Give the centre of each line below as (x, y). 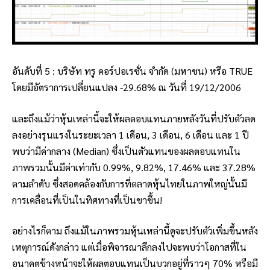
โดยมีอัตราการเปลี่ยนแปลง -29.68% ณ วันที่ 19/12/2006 (127, 87)
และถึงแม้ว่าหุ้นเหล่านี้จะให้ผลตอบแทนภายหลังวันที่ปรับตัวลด (134, 118)
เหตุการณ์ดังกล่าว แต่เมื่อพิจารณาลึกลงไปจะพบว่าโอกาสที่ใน (129, 247)
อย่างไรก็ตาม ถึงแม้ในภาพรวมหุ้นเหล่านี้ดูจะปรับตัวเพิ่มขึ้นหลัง (135, 231)
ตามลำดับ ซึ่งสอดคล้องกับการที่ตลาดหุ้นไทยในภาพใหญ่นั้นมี (130, 183)
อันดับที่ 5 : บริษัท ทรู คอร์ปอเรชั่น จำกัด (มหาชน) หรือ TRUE (132, 71)
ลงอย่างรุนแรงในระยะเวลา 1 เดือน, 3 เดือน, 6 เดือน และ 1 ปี (130, 134)
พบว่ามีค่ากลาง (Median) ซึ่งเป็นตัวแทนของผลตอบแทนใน (126, 151)
